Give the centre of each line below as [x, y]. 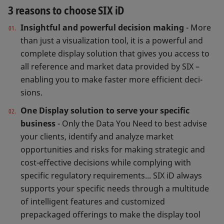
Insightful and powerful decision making [102, 28]
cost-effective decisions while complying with [106, 162]
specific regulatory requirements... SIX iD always [111, 175]
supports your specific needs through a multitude [115, 188]
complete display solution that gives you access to [115, 54]
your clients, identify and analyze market [97, 136]
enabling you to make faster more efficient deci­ [111, 80]
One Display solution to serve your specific [105, 110]
